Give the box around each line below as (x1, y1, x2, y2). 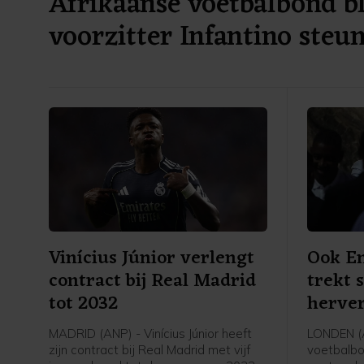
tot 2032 (49, 288, 119, 322)
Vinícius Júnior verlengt (49, 242, 254, 276)
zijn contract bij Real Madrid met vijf (49, 342, 250, 358)
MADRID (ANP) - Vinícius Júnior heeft (49, 326, 252, 342)
